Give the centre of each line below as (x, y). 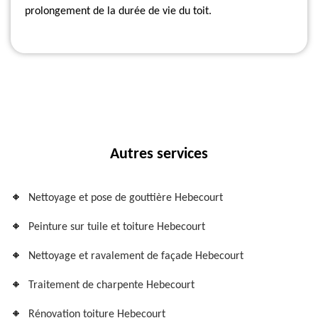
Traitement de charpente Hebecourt (111, 285)
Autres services (159, 154)
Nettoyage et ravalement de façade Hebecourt (136, 256)
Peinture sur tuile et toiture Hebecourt (117, 227)
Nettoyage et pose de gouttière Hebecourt (126, 198)
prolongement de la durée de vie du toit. (118, 11)
